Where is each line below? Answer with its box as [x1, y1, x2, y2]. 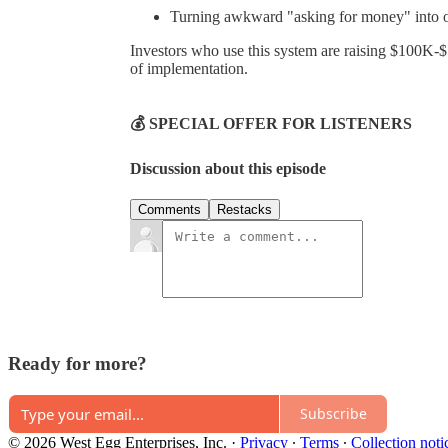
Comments [138, 202, 201, 218]
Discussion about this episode [130, 160, 326, 178]
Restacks [217, 202, 272, 218]
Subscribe [300, 404, 367, 424]
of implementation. [130, 59, 248, 77]
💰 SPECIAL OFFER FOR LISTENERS [130, 114, 412, 132]
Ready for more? [8, 353, 147, 375]
